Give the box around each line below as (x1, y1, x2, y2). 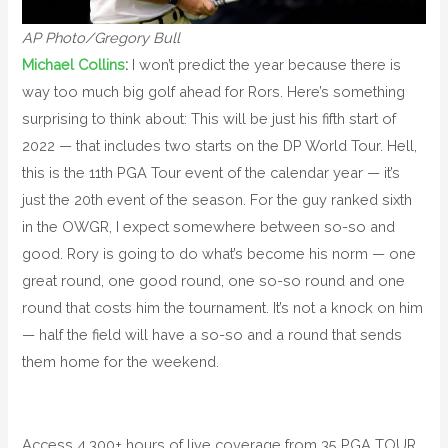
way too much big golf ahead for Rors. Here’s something (22, 83, 406, 101)
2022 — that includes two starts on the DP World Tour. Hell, (22, 137, 418, 155)
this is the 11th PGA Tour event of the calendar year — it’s (22, 164, 401, 182)
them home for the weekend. (22, 353, 220, 371)
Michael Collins (22, 56, 126, 74)
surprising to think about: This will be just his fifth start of (22, 110, 397, 128)
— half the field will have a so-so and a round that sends (22, 326, 403, 344)
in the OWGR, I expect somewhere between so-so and (22, 218, 396, 236)
